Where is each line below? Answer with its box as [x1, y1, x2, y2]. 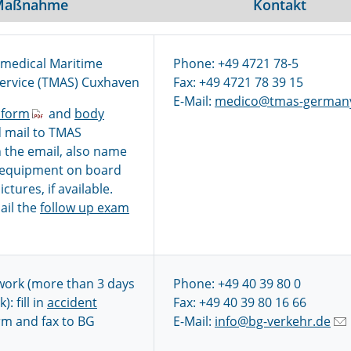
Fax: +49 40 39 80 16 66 [173, 294, 306, 311]
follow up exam [40, 199, 129, 216]
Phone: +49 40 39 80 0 [173, 275, 301, 292]
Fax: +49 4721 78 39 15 [173, 74, 303, 91]
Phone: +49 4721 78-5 [173, 55, 299, 72]
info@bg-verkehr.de [215, 313, 331, 330]
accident [47, 294, 97, 311]
